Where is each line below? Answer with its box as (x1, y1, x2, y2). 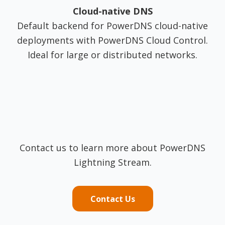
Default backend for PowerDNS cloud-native (17, 20, 208, 32)
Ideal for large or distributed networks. (28, 49, 197, 61)
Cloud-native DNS (72, 5, 153, 18)
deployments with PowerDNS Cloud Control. (17, 34, 208, 47)
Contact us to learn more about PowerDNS (20, 141, 205, 154)
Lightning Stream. (73, 156, 152, 168)
